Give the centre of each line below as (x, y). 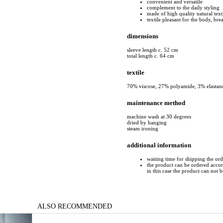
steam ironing (143, 129)
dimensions (143, 36)
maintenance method (156, 103)
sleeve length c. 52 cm (153, 50)
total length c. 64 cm (151, 56)
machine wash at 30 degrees (159, 117)
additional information (159, 145)
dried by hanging (147, 123)
